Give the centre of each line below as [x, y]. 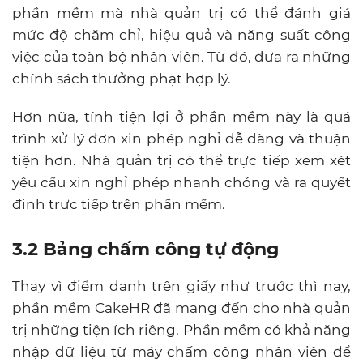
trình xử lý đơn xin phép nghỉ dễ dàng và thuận [181, 138]
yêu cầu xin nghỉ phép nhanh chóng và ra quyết [181, 182]
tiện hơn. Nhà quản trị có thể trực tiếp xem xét [181, 160]
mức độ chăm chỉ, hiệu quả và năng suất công [181, 34]
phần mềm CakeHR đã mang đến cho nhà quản [181, 307]
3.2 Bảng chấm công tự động [145, 249]
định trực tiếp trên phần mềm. [119, 204]
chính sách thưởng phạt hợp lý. [122, 78]
